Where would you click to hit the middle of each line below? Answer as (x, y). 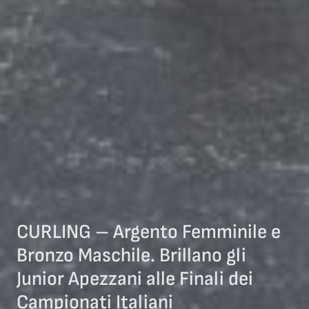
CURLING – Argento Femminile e (149, 232)
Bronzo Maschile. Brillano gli (131, 256)
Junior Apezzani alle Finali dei (135, 279)
